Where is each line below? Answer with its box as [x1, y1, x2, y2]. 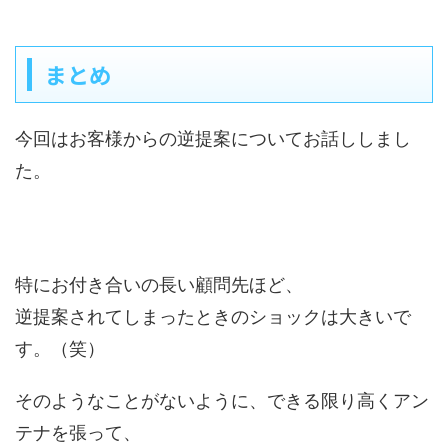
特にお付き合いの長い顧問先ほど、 [15, 274, 303, 295]
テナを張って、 [15, 422, 141, 443]
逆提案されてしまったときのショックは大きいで [15, 306, 411, 327]
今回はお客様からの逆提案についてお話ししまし [15, 128, 411, 149]
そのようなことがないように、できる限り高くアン [15, 390, 429, 411]
